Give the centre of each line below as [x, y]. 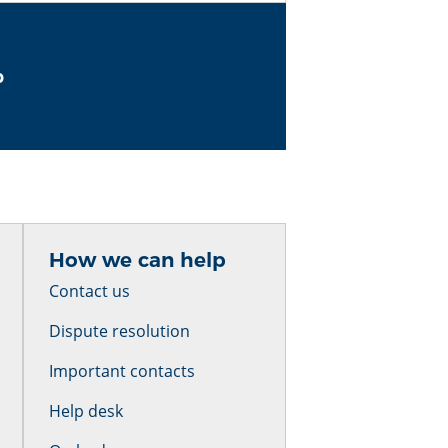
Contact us [90, 291]
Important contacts [122, 371]
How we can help [138, 260]
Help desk [86, 411]
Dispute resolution [120, 331]
